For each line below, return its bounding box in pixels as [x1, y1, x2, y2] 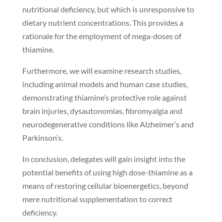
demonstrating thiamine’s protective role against [22, 93, 187, 103]
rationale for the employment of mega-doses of [22, 31, 181, 41]
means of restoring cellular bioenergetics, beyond [22, 181, 188, 191]
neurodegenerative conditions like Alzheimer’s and [22, 119, 194, 129]
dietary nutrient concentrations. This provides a [22, 18, 183, 28]
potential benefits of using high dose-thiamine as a [22, 167, 193, 177]
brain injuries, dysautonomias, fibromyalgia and [22, 106, 182, 116]
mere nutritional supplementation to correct [22, 194, 172, 204]
